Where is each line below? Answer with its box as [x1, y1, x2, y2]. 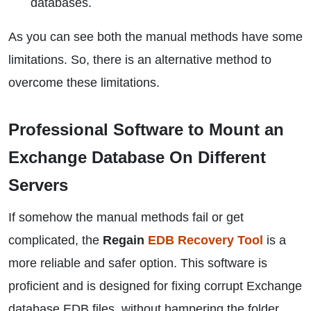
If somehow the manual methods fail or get [8, 210, 244, 224]
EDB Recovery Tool [148, 233, 263, 247]
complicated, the [8, 233, 103, 247]
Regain [103, 233, 148, 247]
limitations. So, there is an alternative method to [8, 53, 271, 67]
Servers [8, 176, 68, 194]
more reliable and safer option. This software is [8, 256, 267, 270]
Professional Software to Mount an [8, 120, 284, 139]
